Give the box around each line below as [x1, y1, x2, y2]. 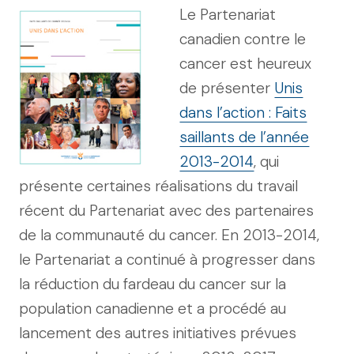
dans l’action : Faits [179, 103, 307, 122]
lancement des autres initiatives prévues [19, 323, 296, 343]
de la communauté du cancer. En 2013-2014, [19, 225, 319, 245]
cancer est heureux [179, 54, 312, 73]
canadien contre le [179, 29, 307, 49]
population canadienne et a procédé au [19, 299, 286, 318]
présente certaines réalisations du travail [19, 176, 298, 196]
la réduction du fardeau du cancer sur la [19, 274, 286, 294]
